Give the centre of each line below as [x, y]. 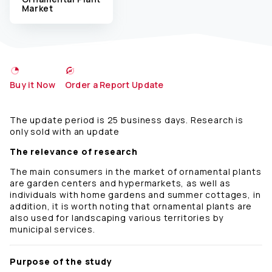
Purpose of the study [62, 262]
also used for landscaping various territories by [117, 218]
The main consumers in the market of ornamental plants [136, 172]
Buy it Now [32, 85]
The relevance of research [74, 152]
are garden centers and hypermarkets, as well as [120, 183]
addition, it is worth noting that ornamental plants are [131, 206]
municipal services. [53, 229]
